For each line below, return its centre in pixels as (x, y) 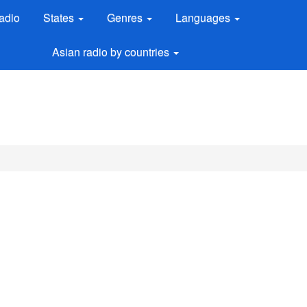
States (60, 17)
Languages (205, 17)
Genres (126, 17)
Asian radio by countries (112, 52)
